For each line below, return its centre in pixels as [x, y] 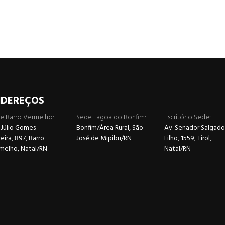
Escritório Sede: [187, 118]
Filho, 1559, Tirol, [188, 139]
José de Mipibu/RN [104, 139]
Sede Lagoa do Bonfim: [111, 118]
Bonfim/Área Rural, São [109, 128]
